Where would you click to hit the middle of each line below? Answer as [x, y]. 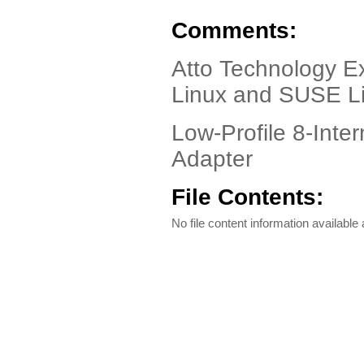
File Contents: [247, 197]
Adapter [212, 159]
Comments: [234, 30]
